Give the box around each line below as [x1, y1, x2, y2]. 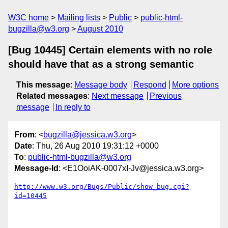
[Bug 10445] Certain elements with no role [8, 44, 212, 55]
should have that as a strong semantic [8, 59, 194, 70]
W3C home [8, 13, 49, 22]
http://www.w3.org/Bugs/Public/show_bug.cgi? [14, 183, 189, 191]
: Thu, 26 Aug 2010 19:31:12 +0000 [32, 141, 159, 151]
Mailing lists [58, 13, 100, 22]
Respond [133, 80, 166, 89]
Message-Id [14, 164, 59, 173]
